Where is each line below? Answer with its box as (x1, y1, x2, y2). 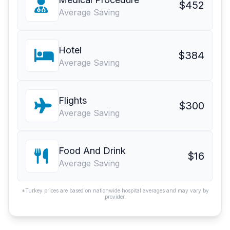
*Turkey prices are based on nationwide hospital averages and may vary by (21, 187, 209, 194)
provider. (104, 194, 126, 200)
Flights (59, 95, 87, 106)
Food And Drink (59, 145, 126, 157)
